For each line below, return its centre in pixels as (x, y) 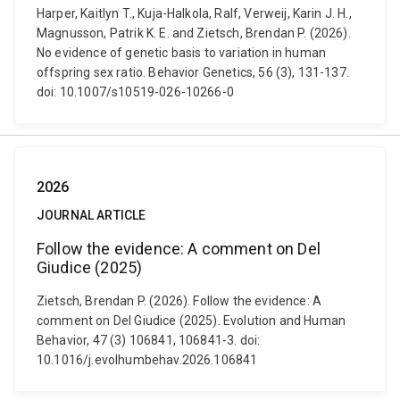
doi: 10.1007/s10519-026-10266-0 (135, 92)
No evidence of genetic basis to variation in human (182, 53)
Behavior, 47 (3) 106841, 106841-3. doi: (149, 340)
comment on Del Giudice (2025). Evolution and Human (192, 321)
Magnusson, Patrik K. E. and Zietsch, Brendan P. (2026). (194, 33)
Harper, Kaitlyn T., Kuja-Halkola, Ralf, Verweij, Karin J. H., (194, 13)
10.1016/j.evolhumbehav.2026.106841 (147, 360)
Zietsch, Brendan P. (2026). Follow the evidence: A (179, 301)
